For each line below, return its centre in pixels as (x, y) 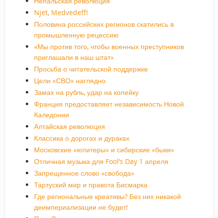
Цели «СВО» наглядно (70, 80)
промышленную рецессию (76, 35)
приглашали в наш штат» (74, 57)
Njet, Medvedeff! (61, 12)
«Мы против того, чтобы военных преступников (109, 46)
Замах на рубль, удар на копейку (86, 92)
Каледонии (51, 114)
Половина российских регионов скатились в (104, 24)
